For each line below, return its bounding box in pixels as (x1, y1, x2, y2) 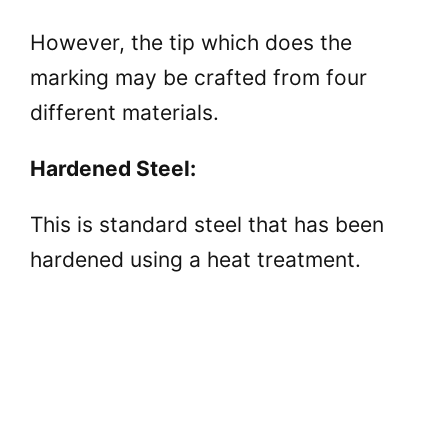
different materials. (30, 99, 219, 125)
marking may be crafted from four (30, 64, 367, 90)
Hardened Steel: (30, 155, 196, 181)
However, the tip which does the (30, 29, 352, 55)
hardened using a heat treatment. (30, 246, 361, 272)
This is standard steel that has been (30, 211, 384, 237)
